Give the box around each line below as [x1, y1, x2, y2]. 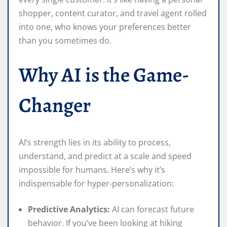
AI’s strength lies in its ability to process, [19, 137, 171, 148]
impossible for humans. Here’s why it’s [19, 164, 165, 176]
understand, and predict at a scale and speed [19, 150, 192, 162]
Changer [19, 91, 91, 120]
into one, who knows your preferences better [19, 21, 191, 33]
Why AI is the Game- [19, 61, 189, 89]
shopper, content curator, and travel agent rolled [19, 8, 207, 19]
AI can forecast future [110, 204, 194, 215]
